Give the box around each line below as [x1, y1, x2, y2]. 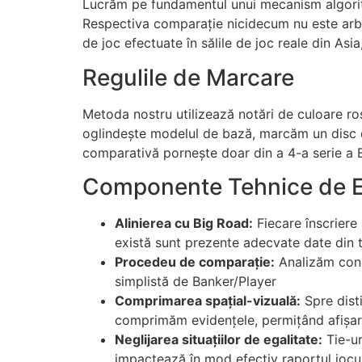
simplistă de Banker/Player [115, 272, 276, 289]
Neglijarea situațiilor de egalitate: [115, 330, 322, 347]
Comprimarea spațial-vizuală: [115, 292, 301, 309]
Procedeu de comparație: [115, 253, 275, 270]
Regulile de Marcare [82, 63, 294, 91]
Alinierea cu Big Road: [115, 214, 253, 231]
